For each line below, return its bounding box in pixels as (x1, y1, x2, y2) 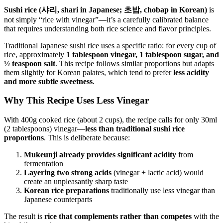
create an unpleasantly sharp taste (24, 177, 128, 186)
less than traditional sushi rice (85, 124, 185, 133)
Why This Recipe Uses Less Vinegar (4, 95, 149, 106)
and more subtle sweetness (4, 77, 93, 86)
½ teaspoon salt (4, 59, 55, 68)
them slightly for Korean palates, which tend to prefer (4, 68, 173, 77)
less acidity (173, 68, 209, 77)
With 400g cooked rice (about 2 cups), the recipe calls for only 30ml (4, 115, 217, 124)
